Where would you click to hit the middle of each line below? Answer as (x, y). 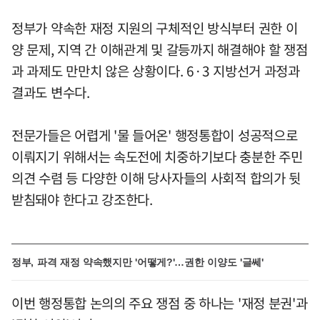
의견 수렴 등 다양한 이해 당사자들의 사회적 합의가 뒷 (156, 177)
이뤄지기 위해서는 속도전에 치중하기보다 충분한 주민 (157, 156)
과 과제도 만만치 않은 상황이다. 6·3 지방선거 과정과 (156, 70)
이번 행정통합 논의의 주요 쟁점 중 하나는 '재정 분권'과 (160, 302)
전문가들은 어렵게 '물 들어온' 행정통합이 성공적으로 (155, 135)
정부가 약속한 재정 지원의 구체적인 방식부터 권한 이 (155, 27)
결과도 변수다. (51, 92)
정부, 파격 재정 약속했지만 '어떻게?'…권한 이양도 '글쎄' (137, 262)
